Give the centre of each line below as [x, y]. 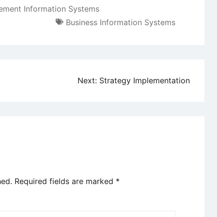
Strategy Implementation [145, 81]
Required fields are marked [65, 181]
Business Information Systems [121, 23]
